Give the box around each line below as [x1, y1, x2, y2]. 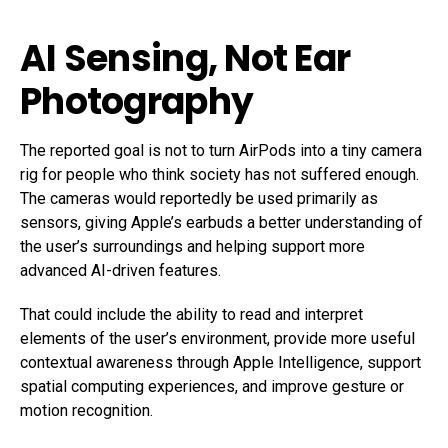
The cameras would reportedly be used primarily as [20, 188, 378, 208]
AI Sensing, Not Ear [20, 32, 351, 84]
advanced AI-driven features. [20, 260, 221, 280]
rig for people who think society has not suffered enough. [20, 164, 419, 184]
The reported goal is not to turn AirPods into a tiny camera [20, 140, 422, 160]
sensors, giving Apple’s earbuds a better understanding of [20, 212, 423, 232]
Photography [20, 75, 254, 127]
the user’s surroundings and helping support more [20, 236, 365, 256]
